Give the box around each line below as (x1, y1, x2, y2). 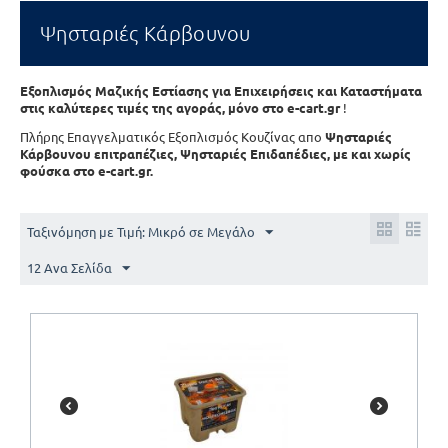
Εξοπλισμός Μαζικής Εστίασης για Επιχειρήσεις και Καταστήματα (20, 82, 422, 100)
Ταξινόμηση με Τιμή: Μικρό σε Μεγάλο (27, 223, 255, 241)
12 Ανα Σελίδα (27, 259, 112, 277)
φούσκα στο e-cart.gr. (20, 162, 153, 180)
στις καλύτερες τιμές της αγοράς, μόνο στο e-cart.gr (20, 99, 343, 117)
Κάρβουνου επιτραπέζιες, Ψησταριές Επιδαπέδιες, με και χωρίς (20, 145, 411, 163)
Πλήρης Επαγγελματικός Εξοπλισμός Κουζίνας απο (20, 128, 325, 146)
